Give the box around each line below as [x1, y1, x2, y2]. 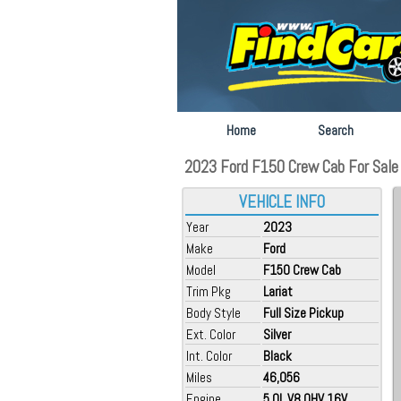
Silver [263, 326, 291, 343]
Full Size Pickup [263, 304, 344, 321]
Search [318, 122, 354, 139]
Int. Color [186, 347, 232, 364]
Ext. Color [186, 326, 235, 343]
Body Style [186, 304, 241, 321]
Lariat [263, 283, 293, 300]
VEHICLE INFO [239, 192, 325, 213]
